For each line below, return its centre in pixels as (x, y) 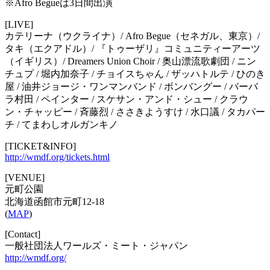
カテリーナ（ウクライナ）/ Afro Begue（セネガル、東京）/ (132, 36)
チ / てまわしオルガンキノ (61, 124)
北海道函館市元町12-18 (55, 201)
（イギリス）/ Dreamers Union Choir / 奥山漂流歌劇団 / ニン (130, 61)
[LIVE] (19, 24)
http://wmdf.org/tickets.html (57, 157)
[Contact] (23, 234)
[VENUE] (25, 177)
